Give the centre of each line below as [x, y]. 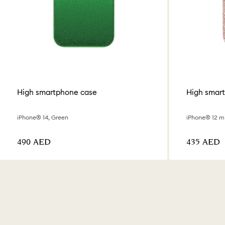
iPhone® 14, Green [43, 118]
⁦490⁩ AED [34, 143]
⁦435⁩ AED [203, 143]
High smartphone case [57, 92]
